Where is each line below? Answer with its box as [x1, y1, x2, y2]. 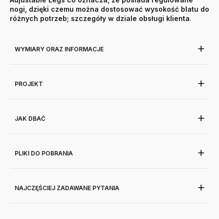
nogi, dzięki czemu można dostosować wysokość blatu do [10, 5, 209, 14]
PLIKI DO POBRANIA [15, 150, 73, 157]
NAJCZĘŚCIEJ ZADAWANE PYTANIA [15, 184, 119, 192]
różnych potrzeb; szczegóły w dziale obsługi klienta [10, 14, 190, 23]
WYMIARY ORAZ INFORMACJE [15, 45, 104, 53]
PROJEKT [15, 80, 43, 88]
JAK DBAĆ [15, 115, 45, 123]
